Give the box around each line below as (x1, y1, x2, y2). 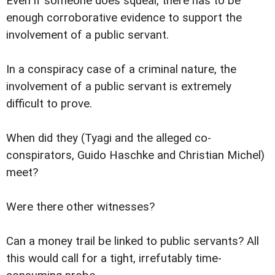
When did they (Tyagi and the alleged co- (6, 131, 211, 145)
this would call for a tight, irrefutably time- (6, 252, 222, 266)
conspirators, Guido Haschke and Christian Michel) (6, 149, 265, 163)
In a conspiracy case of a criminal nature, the (6, 63, 236, 77)
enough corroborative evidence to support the (6, 11, 242, 25)
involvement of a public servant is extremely (6, 80, 231, 94)
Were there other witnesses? (6, 200, 155, 214)
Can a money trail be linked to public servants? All (6, 234, 259, 249)
